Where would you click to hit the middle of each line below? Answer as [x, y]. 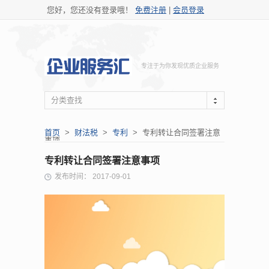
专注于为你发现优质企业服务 [180, 66]
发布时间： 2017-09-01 [93, 176]
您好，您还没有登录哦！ [90, 10]
